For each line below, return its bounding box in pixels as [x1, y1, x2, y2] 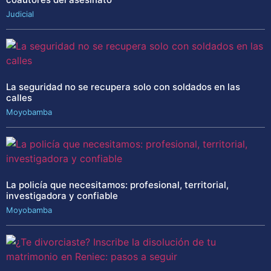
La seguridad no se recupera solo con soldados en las [6, 81, 240, 93]
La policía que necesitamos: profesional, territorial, [6, 179, 229, 191]
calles [6, 92, 32, 104]
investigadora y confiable [6, 190, 118, 202]
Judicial [6, 9, 34, 19]
